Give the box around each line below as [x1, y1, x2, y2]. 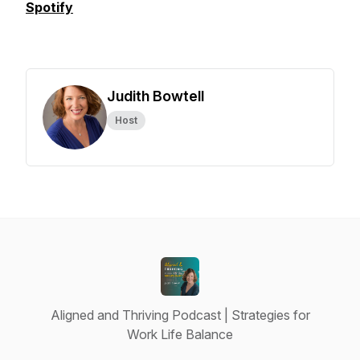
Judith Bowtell [107, 88, 204, 104]
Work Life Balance [127, 326, 233, 342]
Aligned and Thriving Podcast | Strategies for [50, 307, 310, 323]
